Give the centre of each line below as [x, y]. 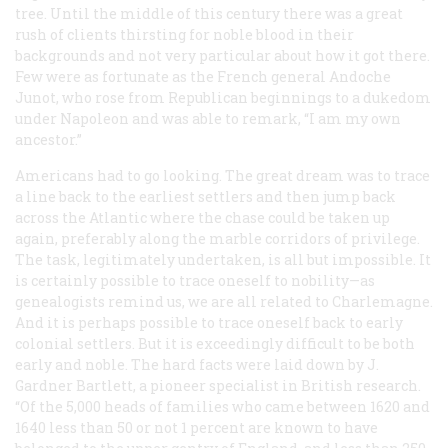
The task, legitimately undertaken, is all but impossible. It [223, 259]
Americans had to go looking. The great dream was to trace [222, 175]
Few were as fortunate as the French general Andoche [203, 76]
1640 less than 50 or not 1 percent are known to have [196, 427]
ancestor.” [48, 139]
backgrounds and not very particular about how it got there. [222, 55]
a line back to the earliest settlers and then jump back [205, 196]
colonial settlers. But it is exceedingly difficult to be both [215, 343]
